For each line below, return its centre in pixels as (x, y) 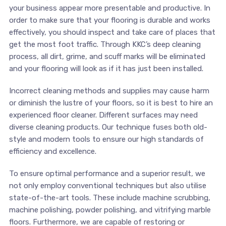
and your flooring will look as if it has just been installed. (106, 68)
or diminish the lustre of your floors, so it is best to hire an (111, 103)
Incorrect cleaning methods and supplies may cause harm (109, 91)
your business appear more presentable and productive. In (109, 8)
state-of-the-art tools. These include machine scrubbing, (109, 197)
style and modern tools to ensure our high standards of (106, 139)
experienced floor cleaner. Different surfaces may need (103, 115)
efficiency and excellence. (52, 151)
